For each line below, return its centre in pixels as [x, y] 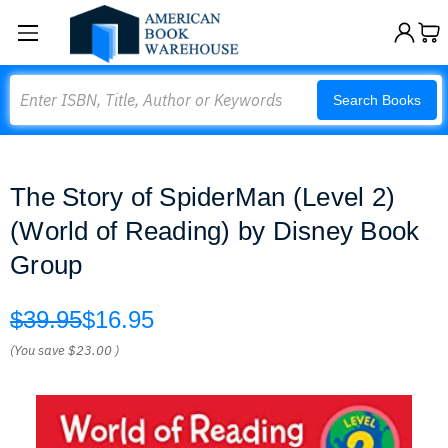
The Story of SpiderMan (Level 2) [202, 197]
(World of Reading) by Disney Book [215, 231]
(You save [37, 350]
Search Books [377, 100]
